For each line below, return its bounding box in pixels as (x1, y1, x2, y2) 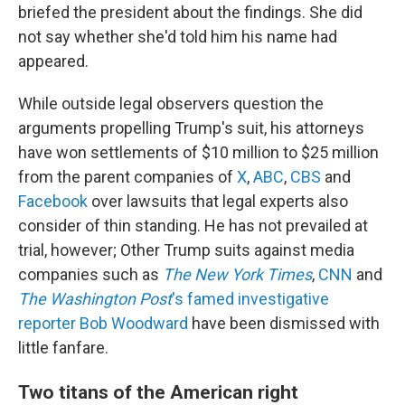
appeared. (18, 52, 89, 71)
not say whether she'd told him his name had (18, 27, 337, 46)
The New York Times (163, 265, 312, 284)
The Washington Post (18, 289, 172, 308)
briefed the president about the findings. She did (18, 3, 363, 22)
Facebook (18, 192, 88, 211)
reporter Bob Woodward (18, 314, 188, 333)
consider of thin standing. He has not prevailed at (18, 216, 368, 235)
